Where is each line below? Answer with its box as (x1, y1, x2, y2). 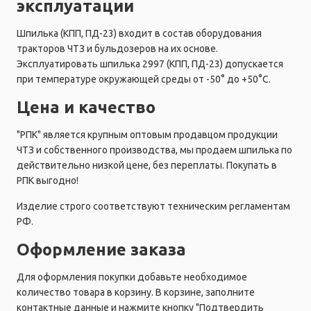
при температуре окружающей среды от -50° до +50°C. (17, 73, 271, 85)
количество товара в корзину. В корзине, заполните (17, 286, 255, 298)
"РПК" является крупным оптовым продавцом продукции (17, 128, 278, 140)
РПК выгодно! (17, 174, 78, 186)
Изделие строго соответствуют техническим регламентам (17, 200, 290, 212)
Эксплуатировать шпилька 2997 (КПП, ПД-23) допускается (17, 58, 283, 69)
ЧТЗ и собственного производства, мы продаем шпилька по (17, 144, 292, 155)
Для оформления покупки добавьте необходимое (17, 271, 247, 283)
